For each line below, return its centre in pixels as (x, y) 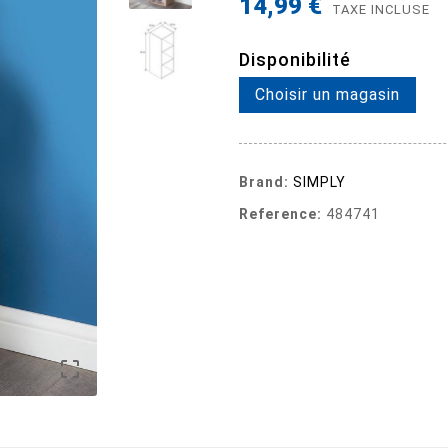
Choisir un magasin (327, 94)
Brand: (264, 181)
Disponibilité (295, 59)
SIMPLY (319, 181)
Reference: (280, 213)
